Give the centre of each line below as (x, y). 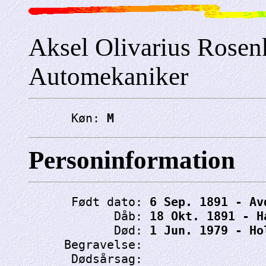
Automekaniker (108, 76)
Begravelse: (89, 244)
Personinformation (132, 160)
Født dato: (89, 202)
